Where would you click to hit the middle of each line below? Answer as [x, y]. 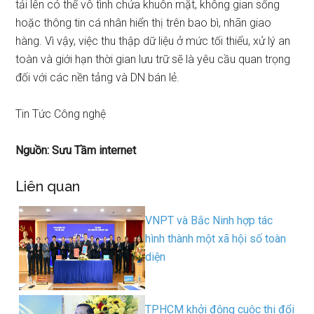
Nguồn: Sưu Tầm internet [76, 151]
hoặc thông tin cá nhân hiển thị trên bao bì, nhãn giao [144, 23]
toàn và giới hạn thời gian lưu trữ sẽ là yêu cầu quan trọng [153, 60]
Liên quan [48, 187]
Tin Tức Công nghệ [61, 114]
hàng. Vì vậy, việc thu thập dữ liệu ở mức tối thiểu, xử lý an [153, 41]
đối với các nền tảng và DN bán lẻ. [98, 78]
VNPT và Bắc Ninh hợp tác [209, 221]
